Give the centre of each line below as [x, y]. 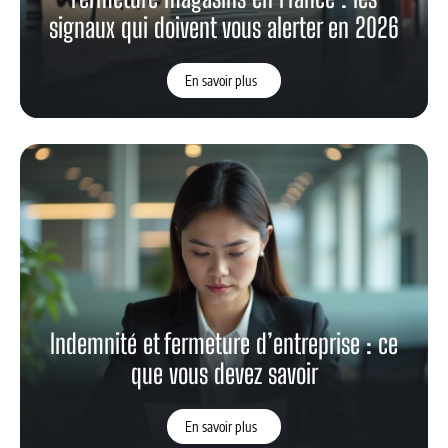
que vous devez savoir [224, 373]
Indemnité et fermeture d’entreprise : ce [224, 343]
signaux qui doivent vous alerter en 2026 [224, 27]
